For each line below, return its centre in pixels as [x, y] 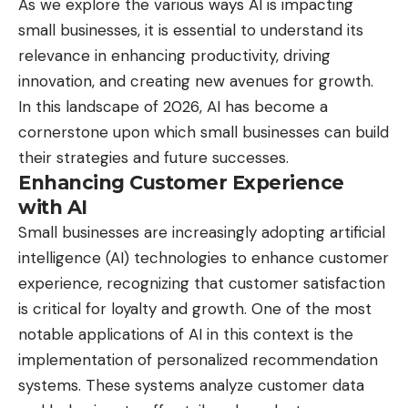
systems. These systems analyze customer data [191, 386]
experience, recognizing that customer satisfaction [202, 284]
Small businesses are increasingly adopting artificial [202, 233]
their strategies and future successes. [153, 158]
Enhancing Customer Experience [181, 183]
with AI [53, 208]
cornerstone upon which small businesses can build [204, 133]
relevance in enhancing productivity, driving [174, 56]
